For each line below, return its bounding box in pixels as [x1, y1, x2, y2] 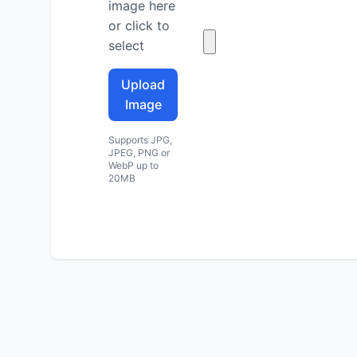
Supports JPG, [108, 133, 172, 146]
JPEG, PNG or [108, 146, 170, 159]
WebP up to [108, 159, 159, 171]
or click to [108, 17, 170, 33]
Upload [121, 76, 165, 92]
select [108, 37, 144, 53]
